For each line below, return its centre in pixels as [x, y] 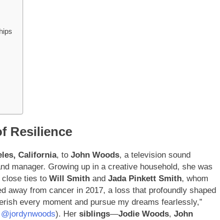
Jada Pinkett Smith [145, 179]
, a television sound [155, 155]
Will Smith [69, 179]
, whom [195, 179]
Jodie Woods [144, 214]
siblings [95, 214]
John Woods [95, 155]
